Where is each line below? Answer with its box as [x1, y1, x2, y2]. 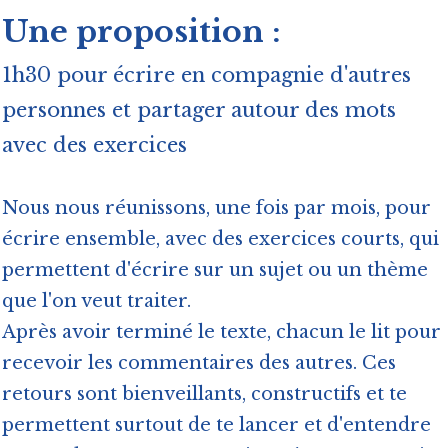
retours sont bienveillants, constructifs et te [2, 383, 407, 405]
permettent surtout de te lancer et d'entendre [2, 414, 431, 436]
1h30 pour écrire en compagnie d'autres [2, 63, 411, 87]
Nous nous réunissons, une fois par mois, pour [2, 197, 431, 219]
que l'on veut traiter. [2, 290, 191, 312]
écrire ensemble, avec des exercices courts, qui [2, 228, 439, 250]
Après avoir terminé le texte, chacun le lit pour [2, 321, 441, 343]
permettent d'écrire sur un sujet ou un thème [2, 259, 428, 281]
